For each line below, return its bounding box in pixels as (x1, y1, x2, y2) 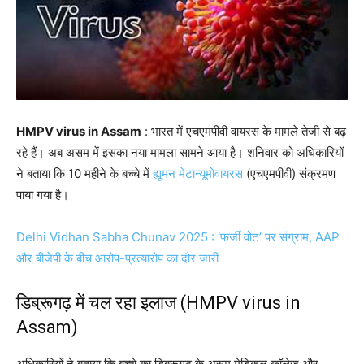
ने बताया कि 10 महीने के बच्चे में (16, 166, 153, 182)
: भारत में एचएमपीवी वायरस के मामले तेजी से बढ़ (141, 123, 346, 140)
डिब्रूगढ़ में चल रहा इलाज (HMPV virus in (16, 292, 301, 314)
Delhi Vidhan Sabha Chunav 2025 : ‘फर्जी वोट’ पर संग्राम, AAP (16, 229, 340, 245)
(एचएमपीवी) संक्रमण (243, 166, 336, 182)
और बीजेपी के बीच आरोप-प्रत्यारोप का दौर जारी (16, 250, 219, 266)
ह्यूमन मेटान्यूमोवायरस (153, 166, 243, 182)
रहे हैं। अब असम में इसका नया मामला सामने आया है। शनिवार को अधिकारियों (16, 145, 344, 161)
